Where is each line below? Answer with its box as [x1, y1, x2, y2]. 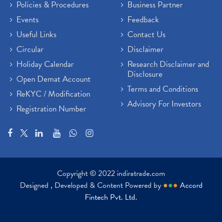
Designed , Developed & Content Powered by [19, 179, 163, 191]
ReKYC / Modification [16, 88, 90, 100]
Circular [16, 43, 44, 55]
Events [16, 13, 39, 26]
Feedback [127, 13, 159, 26]
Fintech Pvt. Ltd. [85, 191, 137, 203]
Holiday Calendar [16, 58, 74, 70]
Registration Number [16, 103, 86, 115]
